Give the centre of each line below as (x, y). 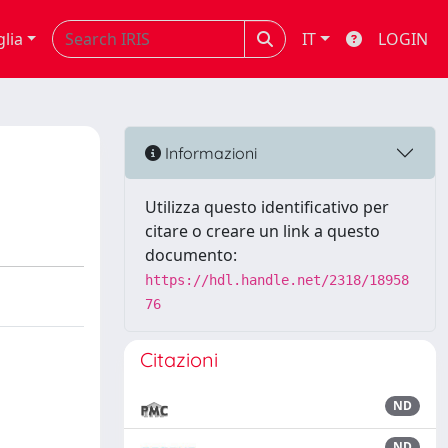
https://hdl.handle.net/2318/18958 (277, 280)
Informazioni (209, 152)
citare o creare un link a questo (262, 231)
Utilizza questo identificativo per (267, 207)
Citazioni (179, 359)
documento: (191, 255)
